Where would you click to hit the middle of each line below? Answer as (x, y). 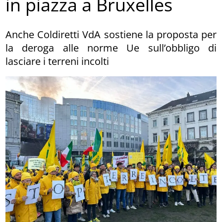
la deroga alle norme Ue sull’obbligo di (111, 48)
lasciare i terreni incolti (57, 61)
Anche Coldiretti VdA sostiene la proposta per (111, 34)
